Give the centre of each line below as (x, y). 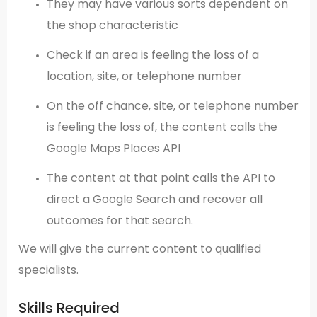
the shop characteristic (113, 25)
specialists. (48, 270)
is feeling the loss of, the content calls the (162, 127)
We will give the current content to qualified (140, 248)
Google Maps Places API (114, 148)
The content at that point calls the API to (161, 178)
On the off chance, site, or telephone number (173, 105)
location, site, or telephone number (144, 76)
